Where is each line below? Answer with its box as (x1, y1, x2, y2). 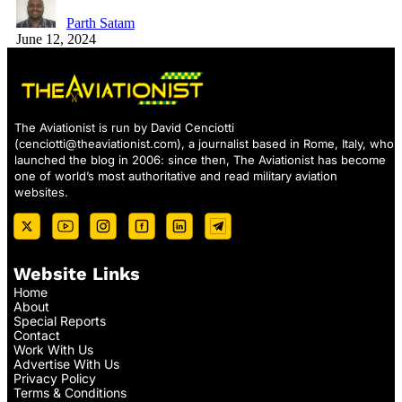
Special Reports (13, 312, 106, 328)
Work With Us (13, 341, 93, 357)
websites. (14, 184, 68, 199)
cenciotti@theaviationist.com (19, 135, 177, 151)
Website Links (13, 262, 140, 284)
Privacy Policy (13, 370, 96, 386)
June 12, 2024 (16, 31, 96, 48)
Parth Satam (66, 15, 135, 31)
